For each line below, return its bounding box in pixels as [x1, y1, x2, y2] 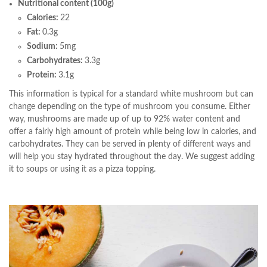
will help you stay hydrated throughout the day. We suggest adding [9, 153, 254, 162]
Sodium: [27, 42, 60, 51]
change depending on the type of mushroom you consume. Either [9, 103, 250, 111]
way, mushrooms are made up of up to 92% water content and [9, 115, 240, 124]
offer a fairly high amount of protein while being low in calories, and [9, 128, 256, 136]
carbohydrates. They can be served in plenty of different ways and [9, 140, 251, 149]
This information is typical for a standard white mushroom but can [9, 90, 253, 99]
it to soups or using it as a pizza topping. [9, 165, 156, 174]
